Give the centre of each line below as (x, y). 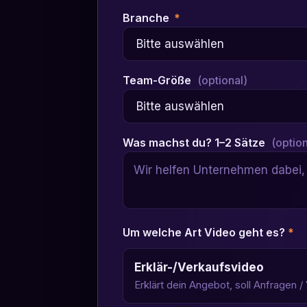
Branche (148, 18)
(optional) (223, 81)
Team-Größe (159, 81)
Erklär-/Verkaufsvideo (199, 268)
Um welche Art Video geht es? (206, 233)
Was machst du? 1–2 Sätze (196, 143)
